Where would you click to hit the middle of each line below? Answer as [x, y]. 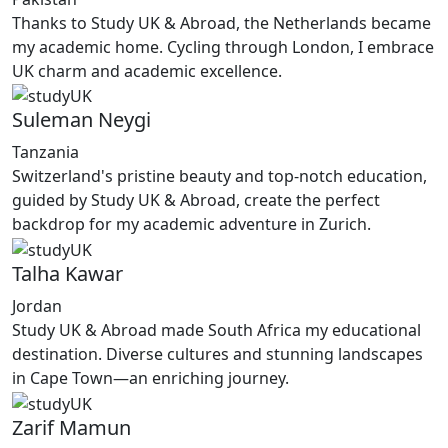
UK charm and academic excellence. [147, 70]
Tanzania [45, 152]
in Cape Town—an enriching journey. [150, 378]
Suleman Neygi [81, 120]
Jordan [37, 306]
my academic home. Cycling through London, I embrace [223, 46]
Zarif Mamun [71, 427]
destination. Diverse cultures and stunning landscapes [217, 354]
